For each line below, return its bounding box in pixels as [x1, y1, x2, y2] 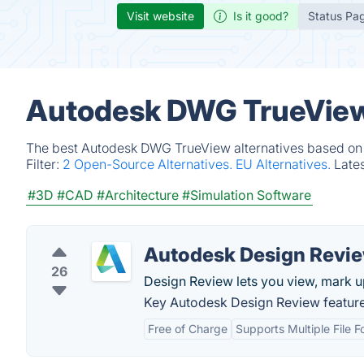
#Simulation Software [182, 187, 311, 203]
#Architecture [97, 187, 179, 203]
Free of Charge [148, 322, 227, 336]
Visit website [127, 9, 194, 23]
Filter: [26, 156, 63, 172]
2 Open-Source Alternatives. [63, 156, 236, 172]
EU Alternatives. [236, 156, 334, 172]
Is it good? [233, 9, 288, 23]
